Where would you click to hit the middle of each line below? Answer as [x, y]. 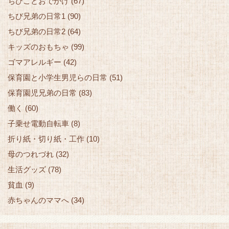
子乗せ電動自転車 [38, 123]
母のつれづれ [31, 154]
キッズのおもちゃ [38, 47]
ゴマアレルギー [35, 62]
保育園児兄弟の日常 [42, 93]
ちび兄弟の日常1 [37, 16]
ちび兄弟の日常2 [37, 31]
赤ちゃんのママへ [38, 200]
